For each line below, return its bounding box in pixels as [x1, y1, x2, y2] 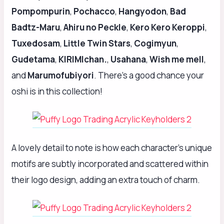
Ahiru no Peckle [63, 21, 126, 33]
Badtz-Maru [11, 21, 60, 33]
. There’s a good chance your [94, 69, 204, 81]
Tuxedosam [11, 37, 60, 49]
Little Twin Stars [63, 37, 130, 49]
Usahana [110, 53, 146, 65]
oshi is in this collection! [11, 85, 102, 97]
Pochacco [73, 5, 115, 17]
